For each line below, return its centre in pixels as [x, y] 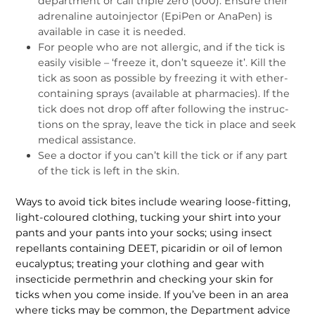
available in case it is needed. [112, 32]
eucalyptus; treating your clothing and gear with [140, 264]
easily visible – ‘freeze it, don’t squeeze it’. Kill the [162, 63]
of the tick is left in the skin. [109, 171]
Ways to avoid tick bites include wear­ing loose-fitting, [153, 202]
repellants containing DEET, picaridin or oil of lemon [149, 249]
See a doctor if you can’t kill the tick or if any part [163, 156]
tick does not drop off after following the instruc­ [164, 109]
